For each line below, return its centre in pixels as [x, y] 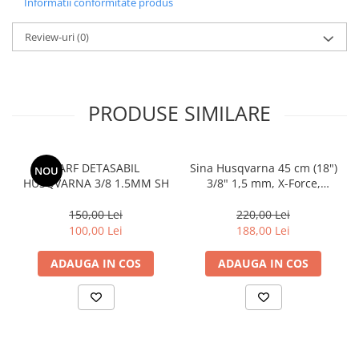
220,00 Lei [263, 215]
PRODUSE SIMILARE [179, 113]
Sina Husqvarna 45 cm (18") [263, 168]
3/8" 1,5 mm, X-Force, [263, 184]
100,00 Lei [96, 231]
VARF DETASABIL [96, 168]
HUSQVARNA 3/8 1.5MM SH [96, 184]
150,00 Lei [96, 215]
